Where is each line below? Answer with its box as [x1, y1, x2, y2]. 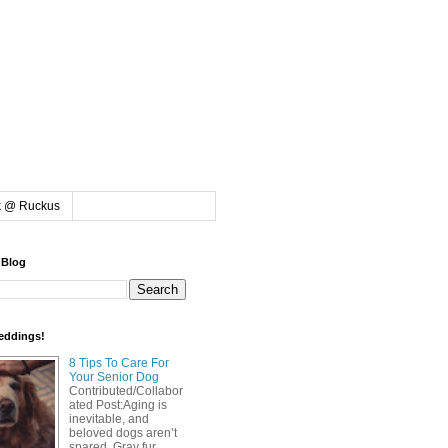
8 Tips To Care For [69, 356, 169, 371]
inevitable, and [69, 412, 149, 427]
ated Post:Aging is [69, 398, 167, 413]
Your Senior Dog [69, 370, 159, 385]
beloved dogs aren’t [69, 426, 177, 441]
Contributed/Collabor [69, 384, 183, 399]
